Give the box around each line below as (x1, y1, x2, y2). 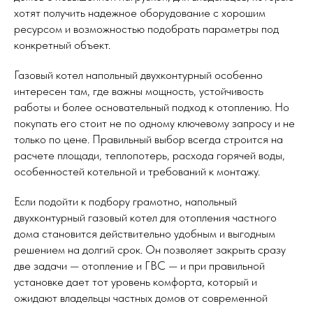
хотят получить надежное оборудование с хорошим (14, 6, 265, 20)
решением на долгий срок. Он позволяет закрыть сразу (14, 242, 286, 257)
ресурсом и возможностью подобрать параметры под (14, 22, 279, 36)
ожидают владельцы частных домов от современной (14, 291, 268, 305)
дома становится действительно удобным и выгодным (14, 226, 275, 241)
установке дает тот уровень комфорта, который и (14, 275, 257, 289)
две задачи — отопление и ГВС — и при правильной (14, 259, 265, 273)
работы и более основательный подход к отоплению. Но (14, 100, 289, 115)
